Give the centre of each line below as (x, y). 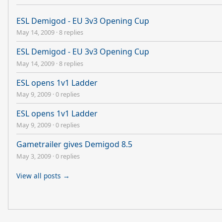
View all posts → (43, 175)
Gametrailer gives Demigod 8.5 (74, 144)
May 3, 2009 (34, 156)
